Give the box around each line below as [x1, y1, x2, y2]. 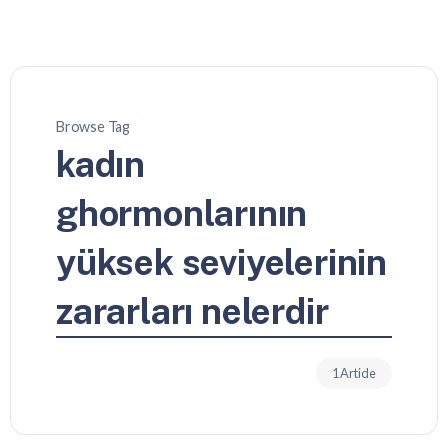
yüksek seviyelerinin [56, 242, 387, 283]
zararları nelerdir [56, 291, 329, 332]
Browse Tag [56, 118, 130, 135]
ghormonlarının [56, 193, 308, 234]
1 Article [331, 365, 376, 381]
